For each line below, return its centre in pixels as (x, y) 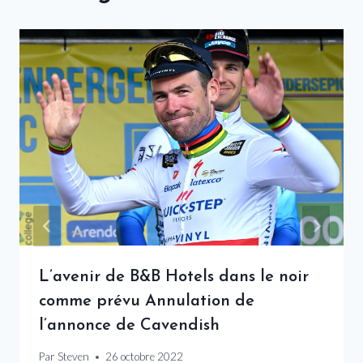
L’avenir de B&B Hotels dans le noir (174, 277)
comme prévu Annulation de (147, 301)
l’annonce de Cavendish (129, 325)
